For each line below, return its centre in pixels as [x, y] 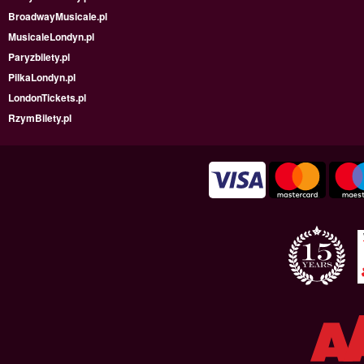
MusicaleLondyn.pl [51, 37]
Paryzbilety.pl [39, 57]
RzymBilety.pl [40, 118]
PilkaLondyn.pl [42, 77]
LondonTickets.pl [47, 97]
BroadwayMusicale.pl [58, 16]
